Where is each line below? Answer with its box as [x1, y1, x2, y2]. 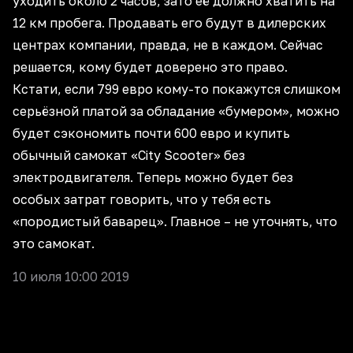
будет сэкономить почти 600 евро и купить [13, 125, 290, 142]
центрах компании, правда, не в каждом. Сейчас [13, 37, 323, 54]
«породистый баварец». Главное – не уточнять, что [13, 214, 337, 230]
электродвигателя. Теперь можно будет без [13, 169, 293, 186]
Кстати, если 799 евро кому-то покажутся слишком [13, 81, 340, 98]
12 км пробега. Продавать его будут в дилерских [13, 15, 326, 32]
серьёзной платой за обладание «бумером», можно [13, 103, 340, 120]
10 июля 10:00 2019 [13, 269, 129, 285]
